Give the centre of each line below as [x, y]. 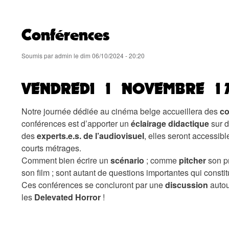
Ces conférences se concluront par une [93, 185]
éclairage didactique [170, 123]
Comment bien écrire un [66, 160]
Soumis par [38, 55]
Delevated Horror [67, 197]
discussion [187, 185]
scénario [127, 160]
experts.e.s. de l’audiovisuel [90, 135]
